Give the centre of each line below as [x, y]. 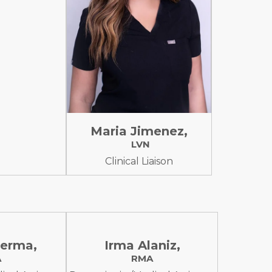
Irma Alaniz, [142, 246]
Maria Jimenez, [139, 131]
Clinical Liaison [139, 161]
